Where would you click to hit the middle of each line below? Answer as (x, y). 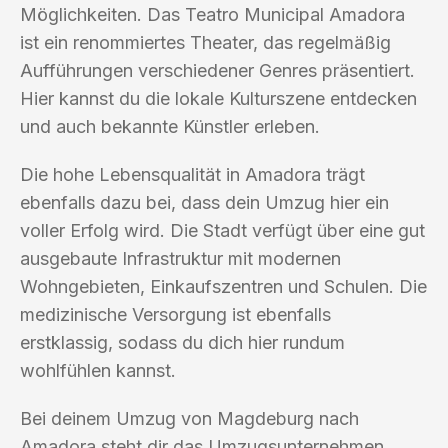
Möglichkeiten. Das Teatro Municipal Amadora (212, 14)
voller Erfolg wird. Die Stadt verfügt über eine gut (222, 230)
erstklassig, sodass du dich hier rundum (182, 342)
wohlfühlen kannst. (98, 370)
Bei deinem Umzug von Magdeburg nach (189, 418)
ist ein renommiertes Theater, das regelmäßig (205, 42)
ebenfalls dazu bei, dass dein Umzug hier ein (204, 202)
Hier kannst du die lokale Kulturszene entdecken (218, 98)
